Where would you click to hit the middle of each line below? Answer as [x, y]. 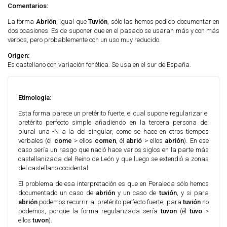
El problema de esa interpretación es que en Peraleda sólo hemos [113, 184]
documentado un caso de [57, 193]
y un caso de [138, 193]
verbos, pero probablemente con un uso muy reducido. [84, 40]
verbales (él [36, 141]
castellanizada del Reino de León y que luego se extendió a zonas [113, 159]
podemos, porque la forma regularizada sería [89, 211]
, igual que [72, 22]
